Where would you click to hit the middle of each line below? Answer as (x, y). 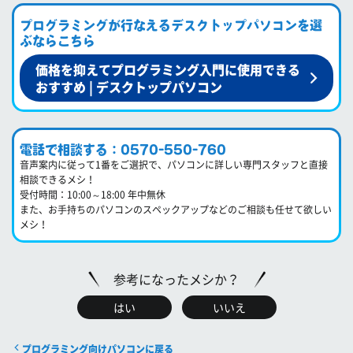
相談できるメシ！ (58, 179)
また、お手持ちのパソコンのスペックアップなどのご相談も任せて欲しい (176, 209)
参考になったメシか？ (176, 279)
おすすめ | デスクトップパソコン (129, 86)
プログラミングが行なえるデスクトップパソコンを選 (171, 25)
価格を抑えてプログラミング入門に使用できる (168, 69)
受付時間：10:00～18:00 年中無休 (93, 194)
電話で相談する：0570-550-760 (123, 149)
